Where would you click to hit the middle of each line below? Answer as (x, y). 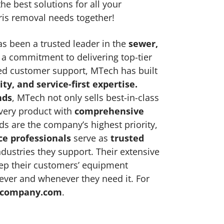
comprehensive (109, 111)
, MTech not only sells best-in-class (86, 97)
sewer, (143, 43)
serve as (91, 138)
